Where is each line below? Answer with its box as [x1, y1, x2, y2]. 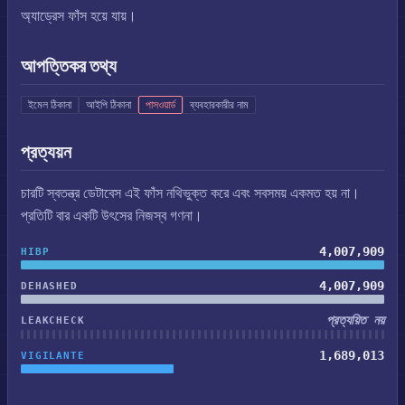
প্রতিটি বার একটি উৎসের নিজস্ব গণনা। [21, 207, 202, 224]
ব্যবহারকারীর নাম [190, 99, 249, 111]
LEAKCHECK [21, 315, 85, 326]
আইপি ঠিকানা [86, 99, 131, 111]
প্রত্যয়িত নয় [326, 313, 384, 327]
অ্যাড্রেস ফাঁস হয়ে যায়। [21, 7, 137, 24]
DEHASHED [21, 279, 78, 292]
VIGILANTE [21, 349, 85, 362]
